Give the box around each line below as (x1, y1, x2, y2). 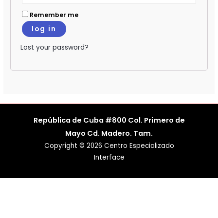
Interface (93, 153, 125, 163)
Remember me (30, 11, 79, 19)
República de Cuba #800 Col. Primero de (33, 115, 185, 126)
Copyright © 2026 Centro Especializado (44, 141, 174, 151)
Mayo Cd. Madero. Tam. (65, 128, 153, 139)
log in (32, 24, 57, 34)
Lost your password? (20, 43, 89, 53)
